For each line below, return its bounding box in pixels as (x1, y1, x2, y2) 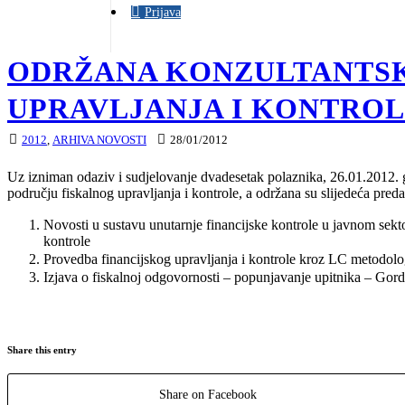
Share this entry (7, 344, 77, 355)
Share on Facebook (159, 387, 257, 401)
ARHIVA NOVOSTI (52, 133, 146, 146)
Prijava (145, 5, 181, 19)
